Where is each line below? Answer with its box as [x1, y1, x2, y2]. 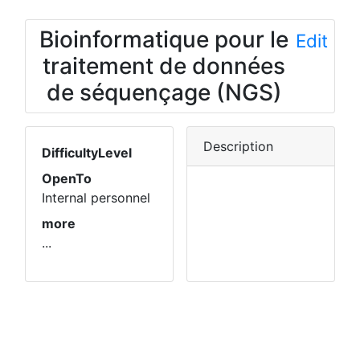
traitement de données [43, 52, 285, 80]
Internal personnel [42, 190, 150, 206]
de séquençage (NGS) [46, 79, 282, 106]
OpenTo [42, 170, 92, 186]
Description [203, 138, 273, 154]
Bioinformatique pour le [39, 26, 288, 53]
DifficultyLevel [42, 145, 132, 161]
